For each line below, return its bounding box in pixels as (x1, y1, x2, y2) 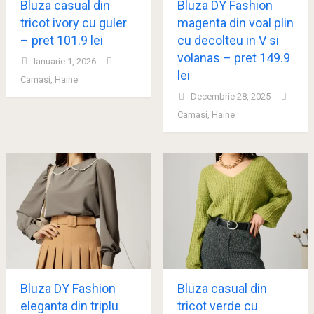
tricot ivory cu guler (20, 15, 127, 30)
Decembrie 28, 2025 (190, 90, 271, 102)
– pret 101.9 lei (20, 32, 103, 48)
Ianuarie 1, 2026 (33, 55, 96, 67)
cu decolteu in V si (177, 32, 279, 48)
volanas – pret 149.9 (177, 50, 290, 65)
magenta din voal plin (177, 15, 294, 30)
